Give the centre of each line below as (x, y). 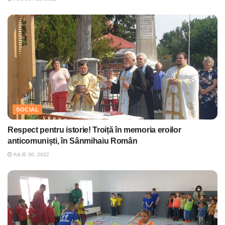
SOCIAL (28, 110)
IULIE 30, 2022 (31, 155)
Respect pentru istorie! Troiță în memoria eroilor (94, 130)
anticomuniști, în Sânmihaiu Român (73, 141)
